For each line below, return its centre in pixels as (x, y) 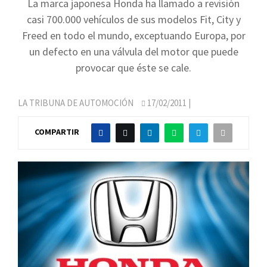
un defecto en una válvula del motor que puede (133, 52)
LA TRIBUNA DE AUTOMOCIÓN (76, 103)
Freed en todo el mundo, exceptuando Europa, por (133, 35)
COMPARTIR (57, 132)
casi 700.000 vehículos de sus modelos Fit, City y (133, 19)
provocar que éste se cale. (133, 68)
